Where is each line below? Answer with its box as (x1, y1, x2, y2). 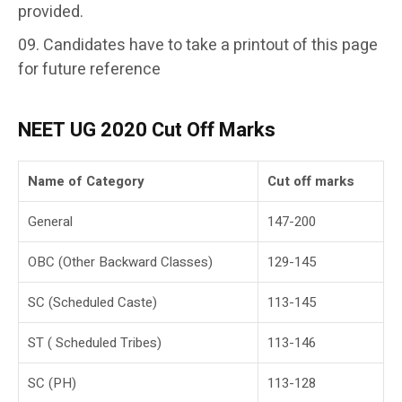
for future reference (18, 57, 161, 82)
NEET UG (18, 116, 100, 145)
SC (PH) (28, 373, 76, 394)
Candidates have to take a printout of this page (43, 32, 378, 57)
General (28, 212, 73, 232)
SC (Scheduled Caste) (28, 293, 157, 313)
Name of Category (28, 171, 144, 192)
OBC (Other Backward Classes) (28, 252, 213, 273)
